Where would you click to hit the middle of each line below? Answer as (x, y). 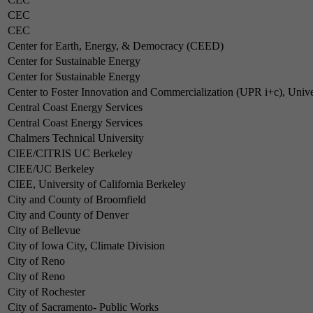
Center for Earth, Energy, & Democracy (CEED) (116, 46)
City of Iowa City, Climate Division (86, 246)
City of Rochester (46, 292)
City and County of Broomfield (77, 199)
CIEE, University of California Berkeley (97, 184)
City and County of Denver (68, 215)
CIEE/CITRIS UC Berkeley (70, 153)
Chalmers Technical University (76, 138)
